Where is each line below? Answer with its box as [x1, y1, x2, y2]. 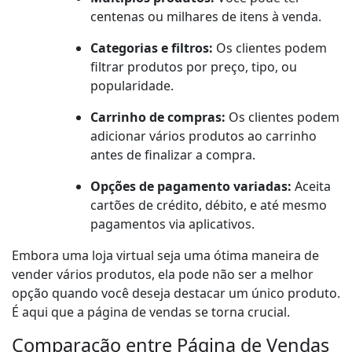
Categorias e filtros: [90, 39, 213, 57]
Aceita [291, 178, 331, 196]
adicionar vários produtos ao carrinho [90, 127, 317, 145]
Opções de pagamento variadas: [90, 178, 291, 196]
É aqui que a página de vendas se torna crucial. [12, 303, 290, 321]
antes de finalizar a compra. [90, 146, 255, 164]
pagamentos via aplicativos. [90, 215, 255, 233]
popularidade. [90, 77, 174, 95]
